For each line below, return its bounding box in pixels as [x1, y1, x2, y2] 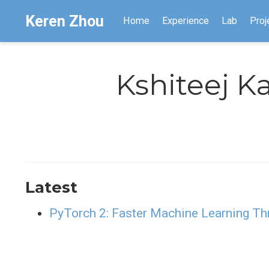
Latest [25, 177, 77, 197]
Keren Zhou [25, 12, 104, 30]
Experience [162, 15, 209, 26]
